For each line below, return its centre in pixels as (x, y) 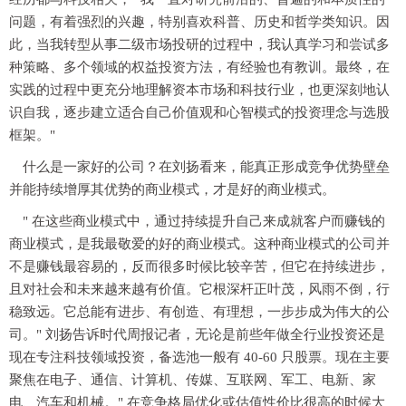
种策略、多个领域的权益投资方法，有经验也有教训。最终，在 (199, 68)
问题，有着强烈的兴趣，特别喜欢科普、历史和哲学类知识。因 (199, 22)
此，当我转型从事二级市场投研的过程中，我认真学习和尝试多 (199, 45)
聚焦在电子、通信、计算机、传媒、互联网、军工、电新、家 (193, 380)
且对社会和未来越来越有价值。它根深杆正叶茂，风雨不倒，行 (199, 290)
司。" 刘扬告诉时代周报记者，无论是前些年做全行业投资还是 (197, 335)
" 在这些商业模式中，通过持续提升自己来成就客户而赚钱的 (204, 222)
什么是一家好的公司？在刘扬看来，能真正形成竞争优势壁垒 (206, 167)
